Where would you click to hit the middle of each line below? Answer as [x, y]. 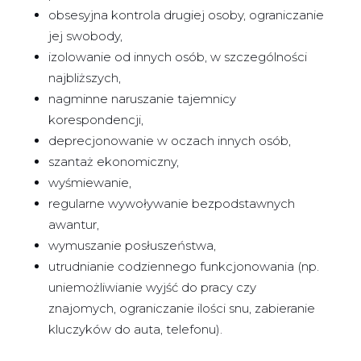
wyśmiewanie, [89, 183]
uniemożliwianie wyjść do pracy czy [152, 288]
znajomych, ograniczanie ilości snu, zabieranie [181, 309]
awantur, [73, 225]
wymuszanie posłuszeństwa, [132, 246]
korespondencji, [95, 120]
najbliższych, [84, 78]
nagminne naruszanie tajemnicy [142, 99]
